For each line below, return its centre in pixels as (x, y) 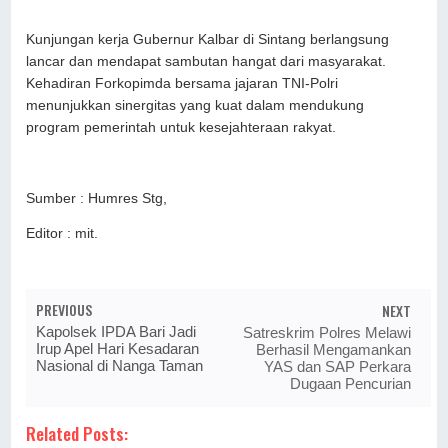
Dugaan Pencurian (350, 383)
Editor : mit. (64, 234)
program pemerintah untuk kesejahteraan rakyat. (181, 127)
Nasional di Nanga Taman (120, 365)
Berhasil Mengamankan (333, 349)
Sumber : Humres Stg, (99, 198)
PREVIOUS (64, 309)
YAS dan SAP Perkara (337, 366)
